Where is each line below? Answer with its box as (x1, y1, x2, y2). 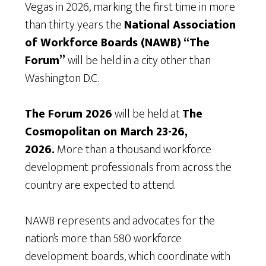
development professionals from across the (25, 157, 232, 178)
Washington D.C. (25, 68, 99, 89)
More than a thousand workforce (55, 140, 212, 160)
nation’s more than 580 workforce (25, 229, 182, 249)
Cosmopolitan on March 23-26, (25, 122, 188, 142)
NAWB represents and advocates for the (25, 211, 216, 232)
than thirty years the (25, 15, 125, 36)
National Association (124, 15, 236, 36)
